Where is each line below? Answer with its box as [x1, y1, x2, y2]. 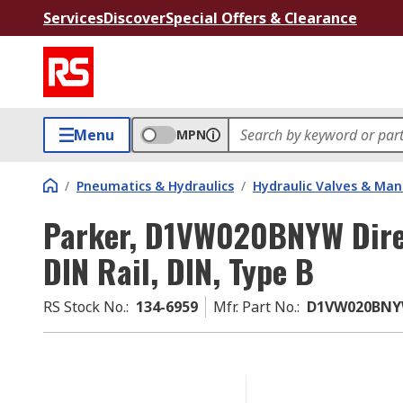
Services [43, 8, 103, 28]
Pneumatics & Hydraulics [76, 177, 234, 194]
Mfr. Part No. [213, 297, 297, 317]
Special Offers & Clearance [166, 8, 357, 28]
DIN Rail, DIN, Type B [43, 246, 314, 294]
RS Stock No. [43, 297, 126, 317]
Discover [103, 8, 166, 28]
